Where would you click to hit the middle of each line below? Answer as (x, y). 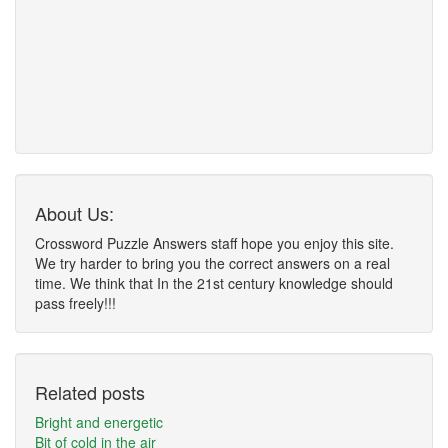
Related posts (90, 392)
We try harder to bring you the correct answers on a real (212, 263)
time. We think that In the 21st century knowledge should (214, 283)
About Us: (74, 213)
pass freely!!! (75, 303)
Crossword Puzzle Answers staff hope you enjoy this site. (214, 243)
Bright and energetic (99, 422)
